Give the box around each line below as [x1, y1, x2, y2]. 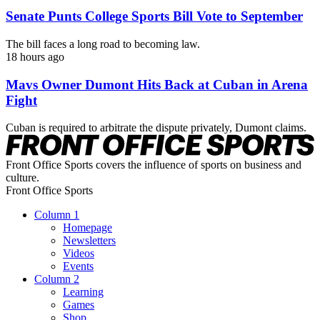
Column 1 [34, 208, 79, 221]
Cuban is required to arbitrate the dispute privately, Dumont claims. [6, 121, 306, 134]
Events [63, 259, 94, 272]
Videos [63, 246, 94, 259]
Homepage [63, 221, 112, 234]
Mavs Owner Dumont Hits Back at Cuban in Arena [6, 76, 308, 92]
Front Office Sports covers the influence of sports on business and [6, 158, 301, 171]
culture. [6, 171, 39, 184]
